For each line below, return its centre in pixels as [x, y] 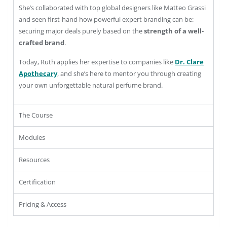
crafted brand [42, 42]
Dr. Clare [189, 62]
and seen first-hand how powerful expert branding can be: [106, 19]
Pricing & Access [43, 204]
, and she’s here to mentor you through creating [129, 73]
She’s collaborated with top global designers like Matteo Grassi [112, 7]
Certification [37, 182]
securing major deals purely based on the [81, 31]
